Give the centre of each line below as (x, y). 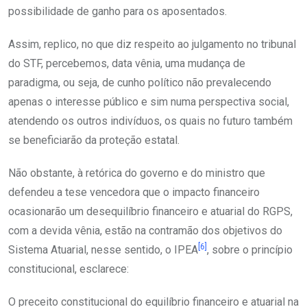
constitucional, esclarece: (69, 269)
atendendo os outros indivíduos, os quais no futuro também (150, 121)
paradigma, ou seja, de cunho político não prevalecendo (140, 83)
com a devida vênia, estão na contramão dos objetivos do (145, 231)
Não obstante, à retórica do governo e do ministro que (137, 173)
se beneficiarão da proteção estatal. (94, 140)
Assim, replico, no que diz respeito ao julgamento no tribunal (152, 45)
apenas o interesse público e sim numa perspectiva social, (149, 102)
